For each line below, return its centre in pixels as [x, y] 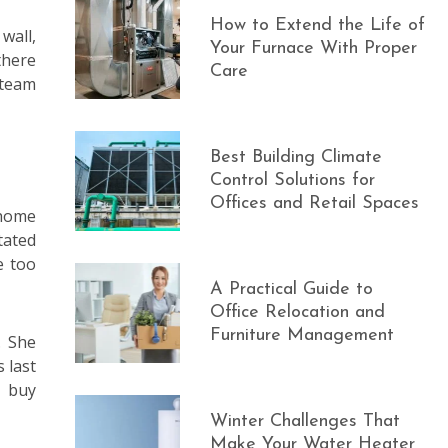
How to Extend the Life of [318, 25]
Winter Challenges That [305, 421]
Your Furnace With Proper [314, 48]
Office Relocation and [298, 312]
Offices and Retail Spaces [315, 203]
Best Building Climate [296, 157]
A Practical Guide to [292, 289]
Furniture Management [302, 335]
